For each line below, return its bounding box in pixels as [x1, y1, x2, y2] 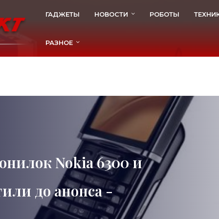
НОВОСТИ [94, 10, 128, 18]
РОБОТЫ [149, 10, 179, 18]
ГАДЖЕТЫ [45, 10, 80, 18]
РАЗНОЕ [45, 39, 73, 46]
